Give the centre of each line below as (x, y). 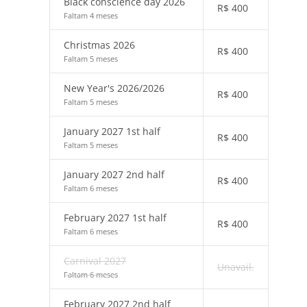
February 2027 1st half (115, 218)
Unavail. (236, 267)
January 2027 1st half (112, 131)
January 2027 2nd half (114, 174)
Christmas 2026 (99, 45)
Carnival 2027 (95, 261)
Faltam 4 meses (91, 15)
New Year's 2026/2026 (114, 88)
